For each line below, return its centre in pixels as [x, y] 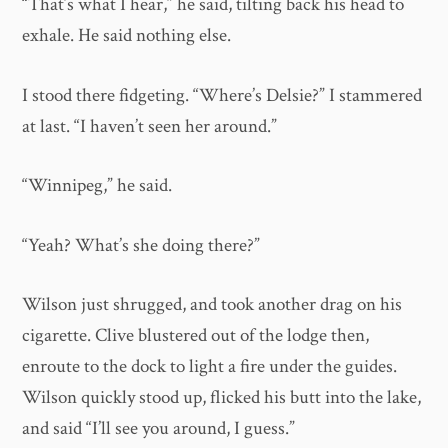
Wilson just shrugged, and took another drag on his [212, 305]
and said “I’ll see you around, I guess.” [159, 429]
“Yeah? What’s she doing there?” [141, 245]
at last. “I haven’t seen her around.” [150, 126]
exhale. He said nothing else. [127, 36]
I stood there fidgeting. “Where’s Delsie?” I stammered [222, 95]
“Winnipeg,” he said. [97, 186]
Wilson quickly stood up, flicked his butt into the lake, [222, 398]
